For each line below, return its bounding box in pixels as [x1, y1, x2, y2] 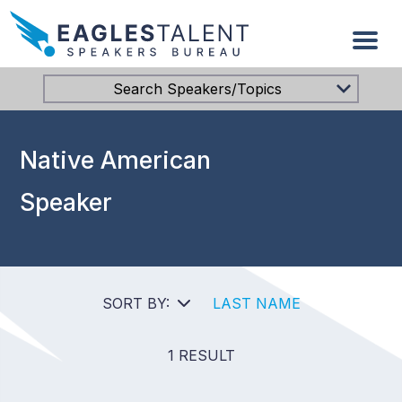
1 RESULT [167, 345, 235, 364]
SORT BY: [101, 293, 170, 312]
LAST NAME [212, 293, 301, 312]
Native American [20, 144, 212, 175]
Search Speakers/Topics [113, 79, 282, 98]
